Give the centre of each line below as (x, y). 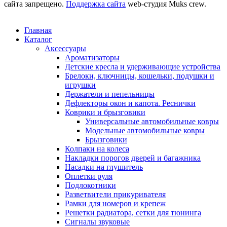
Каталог (38, 39)
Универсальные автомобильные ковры (152, 121)
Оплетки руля (89, 176)
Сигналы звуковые (97, 221)
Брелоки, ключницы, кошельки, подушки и (140, 75)
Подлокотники (90, 185)
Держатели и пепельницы (110, 94)
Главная (38, 30)
